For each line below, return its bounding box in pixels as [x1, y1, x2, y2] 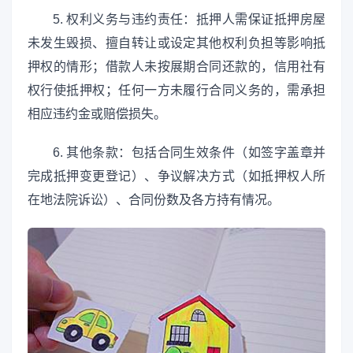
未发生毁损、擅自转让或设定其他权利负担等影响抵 [28, 36, 325, 50]
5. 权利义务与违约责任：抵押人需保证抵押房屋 [53, 13, 325, 27]
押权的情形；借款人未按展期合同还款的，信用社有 [28, 60, 325, 74]
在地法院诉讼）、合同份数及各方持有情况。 [28, 193, 280, 207]
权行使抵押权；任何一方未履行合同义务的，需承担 [28, 84, 325, 98]
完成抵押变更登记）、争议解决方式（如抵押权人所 [28, 169, 325, 184]
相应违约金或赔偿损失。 [28, 107, 166, 121]
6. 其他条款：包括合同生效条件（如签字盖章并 [53, 146, 325, 160]
